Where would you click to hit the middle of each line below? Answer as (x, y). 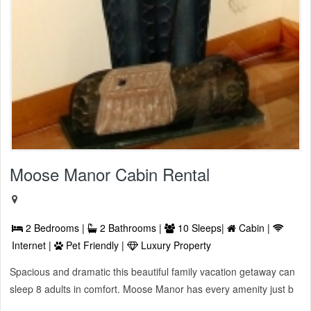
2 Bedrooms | (55, 228)
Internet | (33, 245)
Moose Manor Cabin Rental (110, 174)
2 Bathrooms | (131, 228)
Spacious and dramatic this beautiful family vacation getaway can (152, 272)
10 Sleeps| (201, 228)
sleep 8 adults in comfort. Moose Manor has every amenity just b (152, 289)
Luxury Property (175, 245)
